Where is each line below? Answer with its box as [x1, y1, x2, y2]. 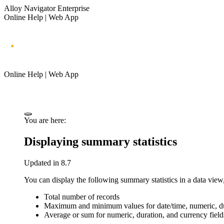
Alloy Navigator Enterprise [4, 4, 89, 12]
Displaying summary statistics [24, 134, 177, 148]
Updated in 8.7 [24, 158, 71, 167]
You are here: [24, 115, 66, 124]
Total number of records [44, 192, 119, 201]
